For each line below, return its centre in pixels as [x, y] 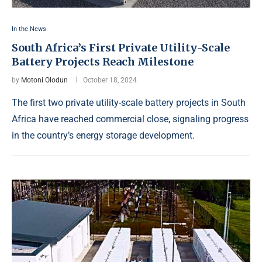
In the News [29, 29]
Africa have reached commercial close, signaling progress [130, 119]
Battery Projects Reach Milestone [103, 62]
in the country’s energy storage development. [103, 136]
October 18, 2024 [110, 80]
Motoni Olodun [44, 80]
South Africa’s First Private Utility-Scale [121, 48]
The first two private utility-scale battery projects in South [129, 103]
